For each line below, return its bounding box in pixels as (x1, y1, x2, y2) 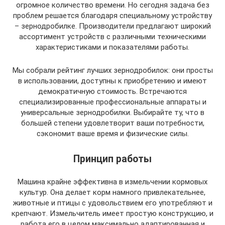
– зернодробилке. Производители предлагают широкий (14, 22, 211, 31)
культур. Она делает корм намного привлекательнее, (20, 188, 205, 197)
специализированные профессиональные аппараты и (19, 97, 206, 106)
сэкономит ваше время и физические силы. (36, 129, 189, 138)
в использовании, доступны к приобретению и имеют (18, 76, 207, 85)
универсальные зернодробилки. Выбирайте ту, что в (21, 108, 204, 117)
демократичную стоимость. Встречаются (38, 87, 187, 96)
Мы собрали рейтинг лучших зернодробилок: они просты (12, 66, 213, 75)
